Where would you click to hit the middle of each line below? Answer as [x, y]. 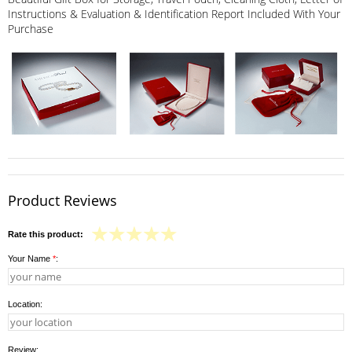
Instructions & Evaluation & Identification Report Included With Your [174, 13]
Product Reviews [62, 200]
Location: [25, 304]
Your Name [30, 258]
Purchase [31, 28]
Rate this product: [46, 234]
